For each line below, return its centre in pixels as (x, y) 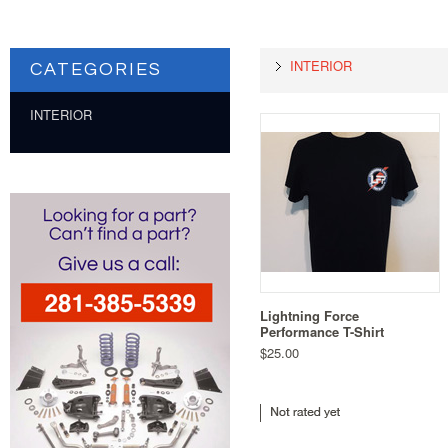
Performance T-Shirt (322, 331)
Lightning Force (309, 315)
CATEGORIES (96, 69)
